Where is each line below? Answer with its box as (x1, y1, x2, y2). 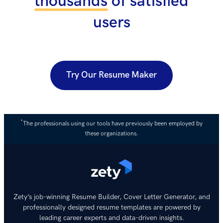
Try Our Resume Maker (66, 70, 157, 81)
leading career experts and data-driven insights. (39, 213, 184, 222)
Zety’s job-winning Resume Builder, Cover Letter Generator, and (13, 192, 210, 201)
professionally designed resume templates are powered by (22, 203, 201, 212)
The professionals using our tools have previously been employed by (23, 119, 203, 127)
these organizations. (85, 129, 138, 137)
